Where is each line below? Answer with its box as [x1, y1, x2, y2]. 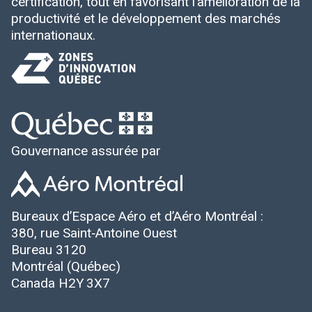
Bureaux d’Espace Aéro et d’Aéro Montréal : [11, 208, 263, 224]
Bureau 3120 [11, 241, 86, 258]
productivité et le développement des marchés [11, 10, 281, 26]
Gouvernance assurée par [11, 142, 161, 159]
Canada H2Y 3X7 [11, 274, 110, 291]
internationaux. [11, 26, 95, 43]
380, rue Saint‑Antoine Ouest [11, 224, 177, 241]
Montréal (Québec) [11, 258, 120, 274]
